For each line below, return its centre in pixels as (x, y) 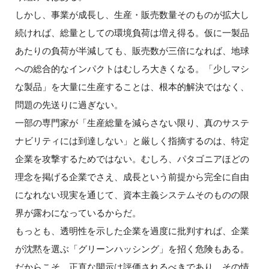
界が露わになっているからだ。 (78, 212)
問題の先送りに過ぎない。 (69, 104)
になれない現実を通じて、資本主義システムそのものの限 (132, 194)
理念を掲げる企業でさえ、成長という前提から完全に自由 (132, 176)
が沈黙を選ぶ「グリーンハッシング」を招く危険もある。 (132, 248)
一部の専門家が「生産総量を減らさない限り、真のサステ (132, 122)
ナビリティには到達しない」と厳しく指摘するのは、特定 (132, 140)
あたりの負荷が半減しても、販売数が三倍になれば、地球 (132, 50)
